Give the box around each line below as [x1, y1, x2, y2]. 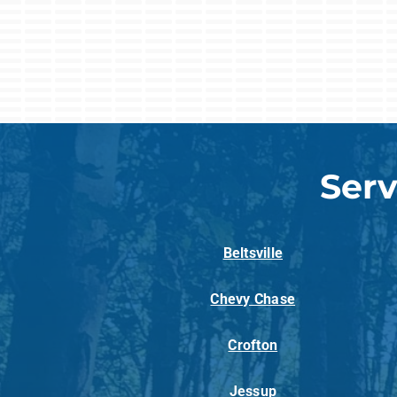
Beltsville [222, 244, 283, 261]
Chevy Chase [210, 290, 296, 307]
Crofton [228, 336, 278, 354]
